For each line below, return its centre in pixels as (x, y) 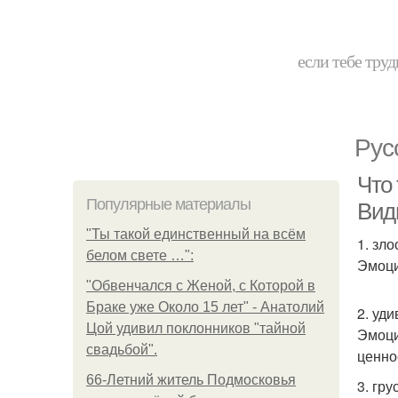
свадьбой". (122, 350)
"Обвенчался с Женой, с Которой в (201, 286)
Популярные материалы (168, 204)
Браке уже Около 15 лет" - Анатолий (205, 307)
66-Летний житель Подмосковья (191, 380)
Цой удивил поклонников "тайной (196, 328)
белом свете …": (140, 255)
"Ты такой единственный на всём (196, 234)
